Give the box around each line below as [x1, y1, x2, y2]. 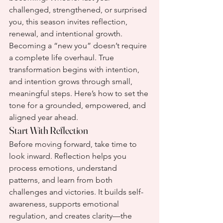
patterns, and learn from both [9, 175, 114, 185]
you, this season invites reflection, [9, 17, 129, 26]
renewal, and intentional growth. [9, 29, 122, 38]
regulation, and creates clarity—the [9, 211, 134, 221]
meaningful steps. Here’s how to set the [9, 89, 150, 98]
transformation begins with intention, [9, 65, 141, 74]
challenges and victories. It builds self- [9, 187, 143, 197]
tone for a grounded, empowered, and [9, 101, 148, 110]
